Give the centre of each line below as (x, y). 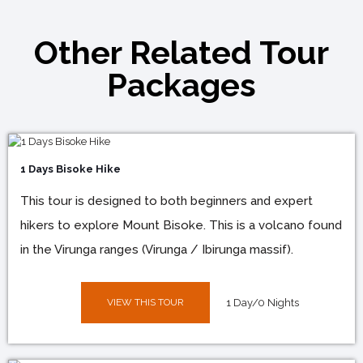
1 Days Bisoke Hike (70, 169)
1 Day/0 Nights (262, 302)
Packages (181, 84)
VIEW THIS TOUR (145, 302)
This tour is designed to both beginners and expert (167, 201)
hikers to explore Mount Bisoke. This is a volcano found (181, 225)
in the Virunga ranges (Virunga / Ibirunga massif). (157, 249)
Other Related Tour (181, 52)
